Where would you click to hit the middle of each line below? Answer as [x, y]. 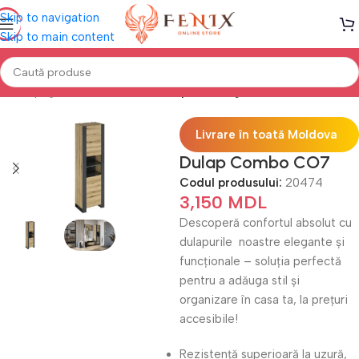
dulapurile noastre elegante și [262, 242]
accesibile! [209, 319]
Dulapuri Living [198, 91]
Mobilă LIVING [113, 91]
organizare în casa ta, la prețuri [264, 300]
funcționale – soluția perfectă [260, 261]
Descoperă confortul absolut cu [266, 223]
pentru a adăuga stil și [240, 280]
